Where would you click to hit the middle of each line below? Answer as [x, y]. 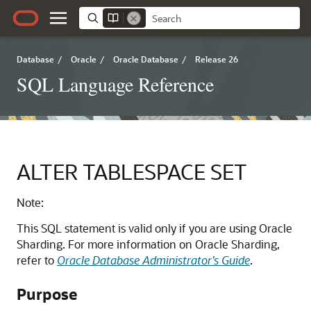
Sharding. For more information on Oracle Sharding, [148, 244]
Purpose [47, 294]
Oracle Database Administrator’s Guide [153, 260]
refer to [37, 260]
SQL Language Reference [115, 84]
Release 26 [217, 59]
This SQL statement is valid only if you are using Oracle [154, 228]
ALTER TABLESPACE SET [132, 171]
